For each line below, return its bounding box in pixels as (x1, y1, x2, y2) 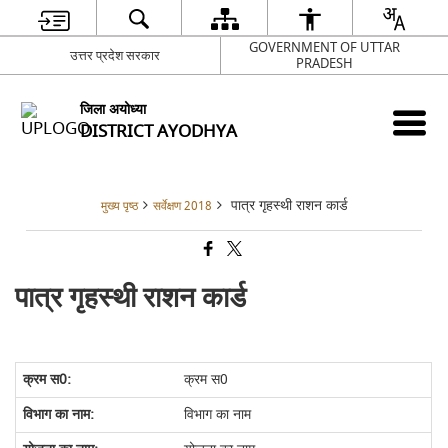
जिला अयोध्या (80, 98, 147, 120)
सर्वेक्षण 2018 (152, 198, 212, 215)
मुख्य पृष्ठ (100, 198, 138, 215)
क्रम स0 (183, 369, 228, 390)
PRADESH (296, 53, 353, 73)
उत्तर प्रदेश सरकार (70, 45, 161, 65)
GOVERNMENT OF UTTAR (249, 37, 400, 57)
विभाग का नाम (183, 404, 251, 425)
